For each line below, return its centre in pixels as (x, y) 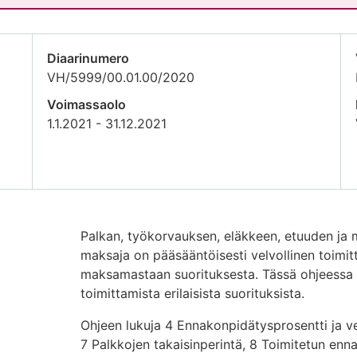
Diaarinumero (88, 59)
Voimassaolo (87, 105)
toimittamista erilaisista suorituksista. (192, 294)
